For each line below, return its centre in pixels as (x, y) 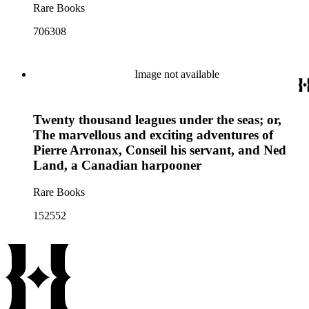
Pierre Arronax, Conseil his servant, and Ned (160, 150)
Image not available (177, 74)
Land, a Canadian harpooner (117, 166)
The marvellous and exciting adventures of (153, 135)
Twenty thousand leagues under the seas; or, (157, 120)
